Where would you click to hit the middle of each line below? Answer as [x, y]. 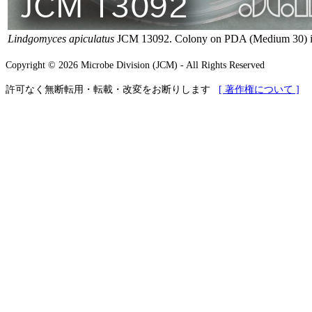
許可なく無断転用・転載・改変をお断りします [112, 89]
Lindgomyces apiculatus [61, 39]
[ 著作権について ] [259, 89]
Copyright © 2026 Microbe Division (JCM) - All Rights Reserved [135, 65]
